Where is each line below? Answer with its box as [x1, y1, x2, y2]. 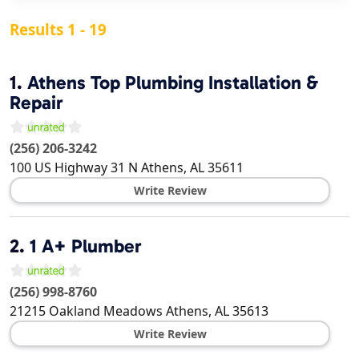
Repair [10, 91, 63, 115]
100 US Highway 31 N [10, 159, 138, 177]
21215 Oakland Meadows [10, 302, 163, 321]
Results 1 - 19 [10, 19, 107, 41]
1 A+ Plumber [30, 235, 142, 258]
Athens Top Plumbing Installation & [27, 71, 318, 95]
